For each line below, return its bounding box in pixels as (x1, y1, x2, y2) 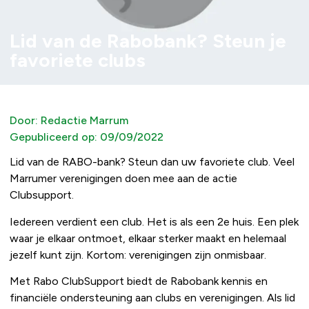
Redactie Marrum (38, 114, 128, 128)
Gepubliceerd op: (10, 130, 97, 144)
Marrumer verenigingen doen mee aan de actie (10, 172, 237, 186)
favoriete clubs (10, 48, 146, 72)
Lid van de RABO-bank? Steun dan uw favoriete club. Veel (10, 155, 295, 169)
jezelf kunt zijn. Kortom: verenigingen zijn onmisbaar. (10, 248, 266, 261)
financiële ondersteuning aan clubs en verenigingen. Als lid (10, 290, 295, 304)
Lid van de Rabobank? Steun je (10, 29, 286, 53)
